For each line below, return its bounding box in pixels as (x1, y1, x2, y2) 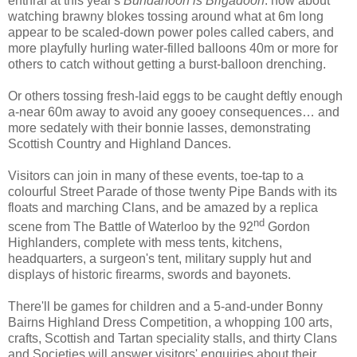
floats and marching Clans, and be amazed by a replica (8, 201, 318, 215)
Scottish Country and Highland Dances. (8, 137, 231, 151)
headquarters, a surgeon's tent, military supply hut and (8, 252, 312, 266)
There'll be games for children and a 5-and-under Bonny (8, 300, 323, 314)
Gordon (265, 220, 310, 234)
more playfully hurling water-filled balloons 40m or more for (8, 41, 338, 56)
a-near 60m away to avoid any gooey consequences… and (8, 105, 339, 120)
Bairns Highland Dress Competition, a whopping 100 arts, (8, 316, 332, 330)
